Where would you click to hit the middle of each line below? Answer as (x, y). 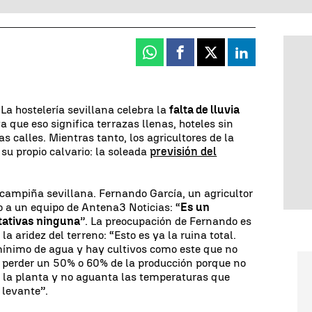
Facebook (206, 58)
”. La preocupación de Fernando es (166, 221)
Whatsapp (177, 58)
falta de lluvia (205, 109)
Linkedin (266, 58)
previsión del (184, 151)
